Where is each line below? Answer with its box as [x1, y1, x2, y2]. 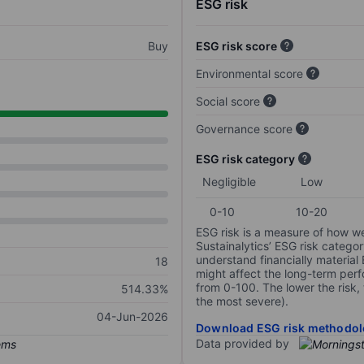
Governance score [196, 122, 292, 136]
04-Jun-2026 [97, 310, 168, 324]
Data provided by [196, 336, 289, 351]
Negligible [202, 175, 256, 189]
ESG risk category [196, 152, 295, 167]
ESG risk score [196, 39, 277, 54]
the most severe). [196, 294, 288, 309]
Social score [196, 94, 260, 109]
